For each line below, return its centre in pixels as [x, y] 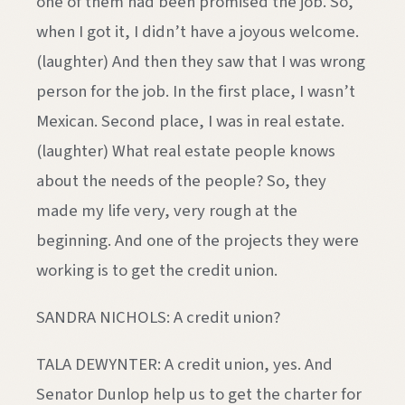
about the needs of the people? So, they [181, 181]
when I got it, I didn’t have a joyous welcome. [198, 32]
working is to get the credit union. [157, 271]
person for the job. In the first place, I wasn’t [196, 92]
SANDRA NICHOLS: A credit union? [158, 318]
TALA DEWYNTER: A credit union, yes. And [184, 364]
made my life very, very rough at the [167, 211]
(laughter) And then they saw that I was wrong [201, 62]
